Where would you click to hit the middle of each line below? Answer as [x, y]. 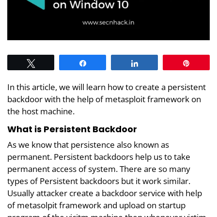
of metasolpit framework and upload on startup [96, 205]
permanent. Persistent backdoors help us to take [99, 156]
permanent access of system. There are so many [99, 169]
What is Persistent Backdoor [72, 129]
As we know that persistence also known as [88, 144]
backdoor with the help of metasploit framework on [104, 99]
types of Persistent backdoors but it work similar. [99, 181]
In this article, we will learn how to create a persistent [107, 87]
